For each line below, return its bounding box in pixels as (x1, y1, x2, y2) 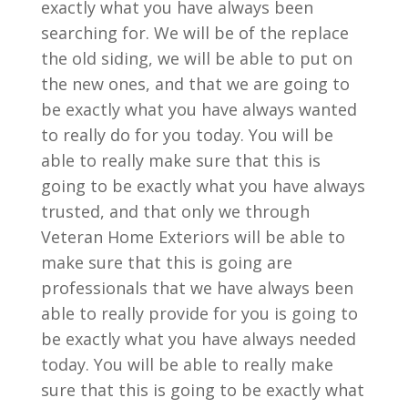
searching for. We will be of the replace (40, 22, 349, 44)
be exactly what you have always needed (40, 328, 356, 350)
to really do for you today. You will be (40, 124, 333, 146)
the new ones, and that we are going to (40, 73, 350, 95)
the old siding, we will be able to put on (40, 47, 352, 69)
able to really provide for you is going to (40, 302, 358, 324)
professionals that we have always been (40, 277, 353, 299)
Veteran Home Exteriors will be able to (40, 226, 345, 248)
